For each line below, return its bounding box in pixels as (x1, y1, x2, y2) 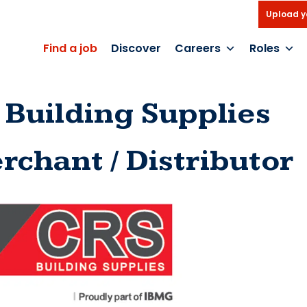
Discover (111, 40, 161, 56)
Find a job (43, 40, 97, 56)
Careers (175, 40, 221, 56)
